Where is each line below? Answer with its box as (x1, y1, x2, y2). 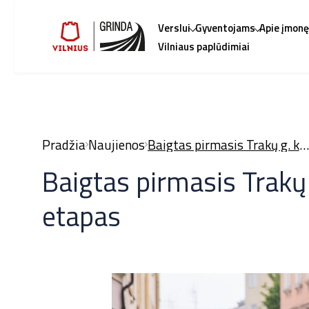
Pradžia (42, 134, 86, 154)
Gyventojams (195, 20, 255, 37)
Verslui (158, 20, 191, 37)
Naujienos (88, 134, 145, 154)
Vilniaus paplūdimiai (158, 39, 250, 55)
